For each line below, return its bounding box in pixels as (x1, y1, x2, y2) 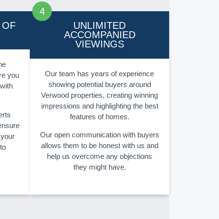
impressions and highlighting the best (41, 102, 158, 110)
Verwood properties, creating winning (41, 91, 158, 100)
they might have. (73, 163, 126, 172)
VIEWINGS (75, 39, 124, 50)
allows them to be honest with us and (41, 141, 158, 150)
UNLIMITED (73, 20, 126, 31)
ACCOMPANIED (64, 29, 135, 41)
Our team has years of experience (45, 69, 154, 78)
